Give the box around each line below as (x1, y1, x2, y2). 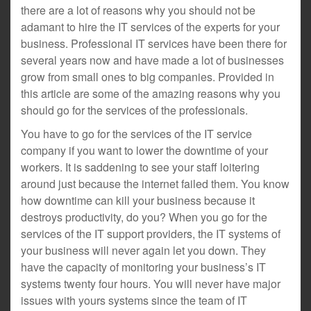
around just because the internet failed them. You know (21, 176, 289, 192)
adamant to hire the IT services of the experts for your (21, 19, 280, 35)
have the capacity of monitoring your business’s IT (21, 259, 266, 275)
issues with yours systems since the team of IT (21, 292, 247, 308)
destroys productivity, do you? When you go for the (21, 209, 267, 225)
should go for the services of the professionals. (21, 102, 248, 118)
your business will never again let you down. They (21, 242, 266, 258)
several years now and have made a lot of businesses (21, 52, 284, 68)
